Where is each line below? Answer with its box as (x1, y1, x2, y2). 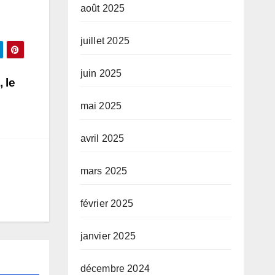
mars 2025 (80, 166, 128, 176)
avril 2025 (80, 133, 125, 144)
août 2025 (80, 3, 125, 14)
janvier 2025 (80, 231, 136, 241)
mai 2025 (80, 101, 122, 111)
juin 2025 (80, 68, 122, 79)
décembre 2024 (80, 263, 150, 274)
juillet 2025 (80, 36, 130, 46)
